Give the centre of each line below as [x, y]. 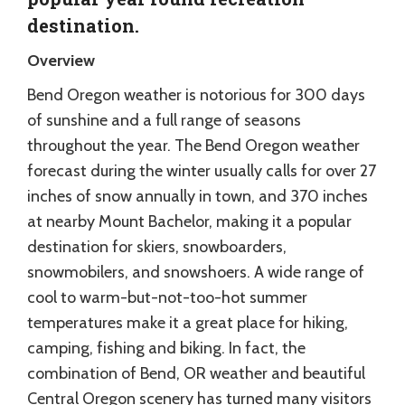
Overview [61, 61]
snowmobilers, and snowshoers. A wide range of [196, 272]
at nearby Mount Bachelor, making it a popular [189, 221]
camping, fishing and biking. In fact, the [166, 348]
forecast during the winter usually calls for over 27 [202, 171]
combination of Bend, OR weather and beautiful [196, 373]
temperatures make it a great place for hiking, [188, 323]
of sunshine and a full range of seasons [164, 120]
